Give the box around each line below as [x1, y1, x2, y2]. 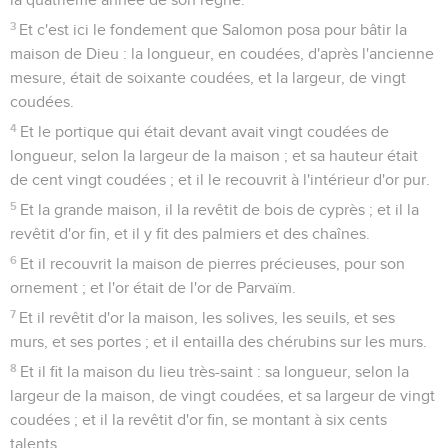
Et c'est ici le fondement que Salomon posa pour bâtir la [19, 21, 408, 38]
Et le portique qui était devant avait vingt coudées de [20, 123, 390, 140]
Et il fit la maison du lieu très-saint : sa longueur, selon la [20, 363, 410, 380]
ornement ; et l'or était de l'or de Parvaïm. [10, 279, 296, 296]
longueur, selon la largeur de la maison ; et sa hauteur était [10, 147, 418, 164]
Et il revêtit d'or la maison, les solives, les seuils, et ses [19, 309, 396, 326]
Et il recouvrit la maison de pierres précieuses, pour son [20, 255, 406, 272]
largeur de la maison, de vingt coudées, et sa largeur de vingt [10, 387, 435, 404]
